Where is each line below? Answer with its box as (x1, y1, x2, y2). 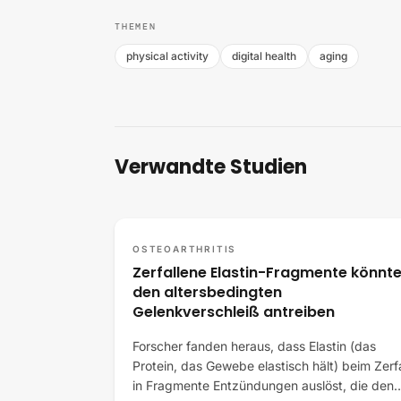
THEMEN (115, 21, 157, 32)
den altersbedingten (132, 282, 282, 303)
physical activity (126, 49, 209, 63)
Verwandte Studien (115, 153, 307, 181)
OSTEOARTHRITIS (132, 243, 237, 254)
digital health (232, 49, 296, 63)
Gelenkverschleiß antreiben (132, 302, 335, 322)
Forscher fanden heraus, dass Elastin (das (132, 338, 376, 354)
